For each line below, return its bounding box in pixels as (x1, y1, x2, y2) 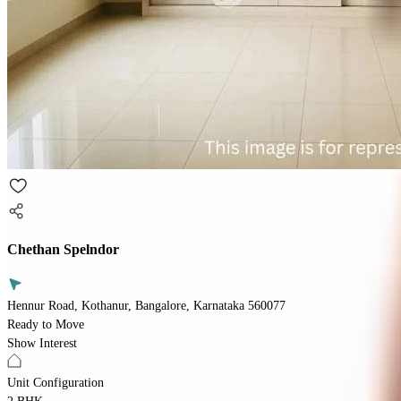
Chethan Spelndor (7, 241, 119, 259)
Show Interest (7, 336, 77, 350)
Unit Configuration (7, 375, 104, 389)
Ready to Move (7, 317, 84, 331)
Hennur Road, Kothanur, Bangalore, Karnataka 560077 (7, 298, 286, 312)
